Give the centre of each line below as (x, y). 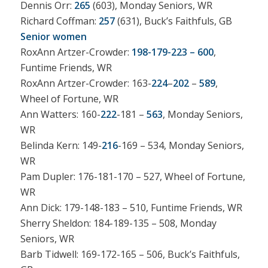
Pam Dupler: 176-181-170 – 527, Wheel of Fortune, (133, 176)
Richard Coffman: (59, 21)
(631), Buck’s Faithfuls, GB (173, 21)
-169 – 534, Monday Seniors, (181, 145)
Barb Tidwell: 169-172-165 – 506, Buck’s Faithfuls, (130, 254)
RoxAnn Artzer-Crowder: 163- (86, 83)
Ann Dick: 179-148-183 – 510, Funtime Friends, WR (131, 207)
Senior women (53, 36)
